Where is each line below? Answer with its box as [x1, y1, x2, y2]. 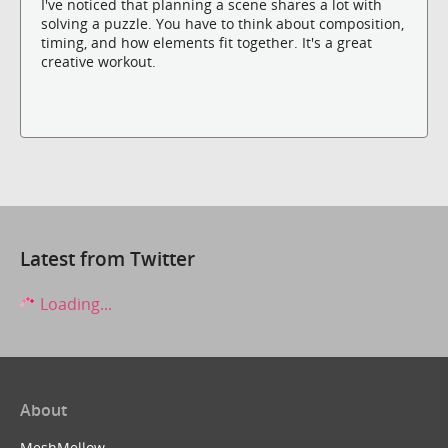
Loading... [36, 292, 112, 315]
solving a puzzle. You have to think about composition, [41, 13, 404, 33]
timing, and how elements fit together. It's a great [41, 32, 372, 52]
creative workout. [41, 51, 156, 71]
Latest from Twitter [20, 245, 195, 271]
